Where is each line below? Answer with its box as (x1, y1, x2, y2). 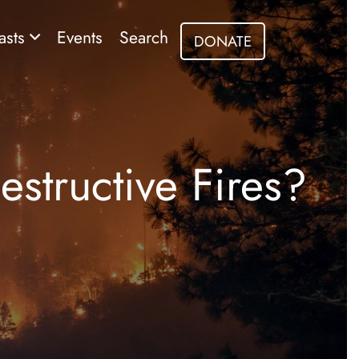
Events (57, 25, 103, 50)
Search (119, 25, 168, 50)
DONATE (194, 30, 252, 52)
